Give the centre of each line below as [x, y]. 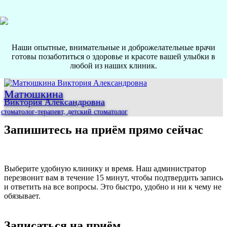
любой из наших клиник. [113, 65]
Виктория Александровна [54, 102]
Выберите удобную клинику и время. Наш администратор [105, 169]
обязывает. [22, 196]
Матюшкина [34, 94]
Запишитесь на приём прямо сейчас [104, 130]
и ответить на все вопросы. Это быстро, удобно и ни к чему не [113, 187]
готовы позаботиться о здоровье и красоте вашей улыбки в [113, 56]
